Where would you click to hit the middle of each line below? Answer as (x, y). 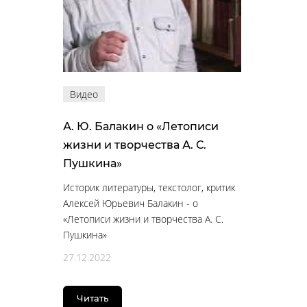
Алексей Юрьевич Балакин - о (131, 204)
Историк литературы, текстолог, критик (149, 188)
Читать (93, 298)
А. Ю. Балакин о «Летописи (141, 127)
